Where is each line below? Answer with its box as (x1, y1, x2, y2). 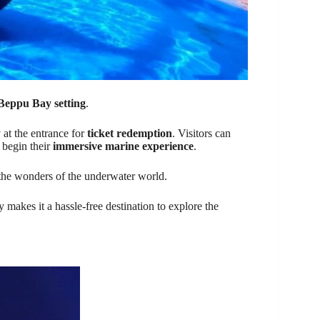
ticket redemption (87, 126, 172, 139)
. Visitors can (172, 126, 231, 139)
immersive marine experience (53, 139, 194, 152)
